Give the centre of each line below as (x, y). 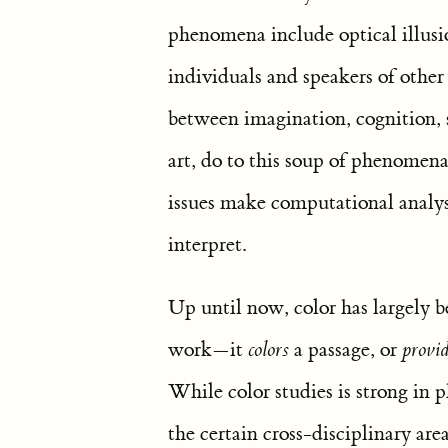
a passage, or (345, 349)
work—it (208, 349)
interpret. (207, 244)
